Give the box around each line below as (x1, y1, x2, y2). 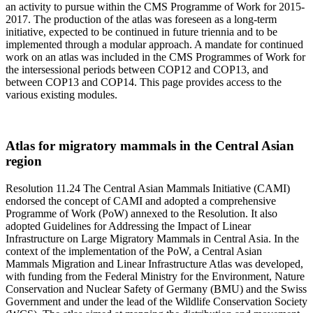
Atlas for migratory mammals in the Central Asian (6, 138, 294, 154)
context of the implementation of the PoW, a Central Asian (6, 245, 262, 257)
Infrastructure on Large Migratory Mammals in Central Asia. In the (6, 232, 299, 245)
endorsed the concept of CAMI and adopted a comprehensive (6, 194, 276, 207)
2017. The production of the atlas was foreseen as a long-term (6, 13, 277, 26)
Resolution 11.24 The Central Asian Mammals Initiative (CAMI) (6, 182, 290, 194)
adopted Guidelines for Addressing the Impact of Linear (6, 219, 251, 232)
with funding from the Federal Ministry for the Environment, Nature (6, 270, 305, 282)
